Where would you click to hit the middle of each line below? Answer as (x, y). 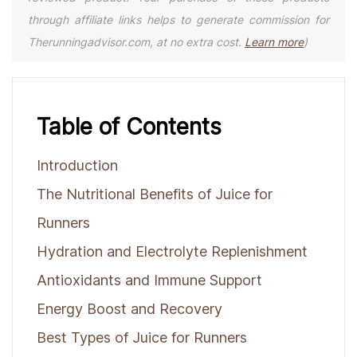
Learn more (274, 42)
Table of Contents (129, 127)
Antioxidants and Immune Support (149, 280)
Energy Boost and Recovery (129, 309)
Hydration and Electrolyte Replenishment (172, 252)
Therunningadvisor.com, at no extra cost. (136, 42)
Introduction (77, 166)
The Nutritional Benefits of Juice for (155, 194)
